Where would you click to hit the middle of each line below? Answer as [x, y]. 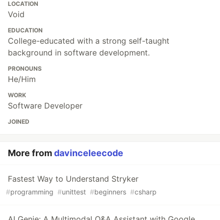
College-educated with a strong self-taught [89, 41]
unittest [74, 192]
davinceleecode [89, 153]
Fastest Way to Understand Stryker [73, 179]
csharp [146, 192]
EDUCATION [25, 30]
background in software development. [79, 53]
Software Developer [45, 106]
